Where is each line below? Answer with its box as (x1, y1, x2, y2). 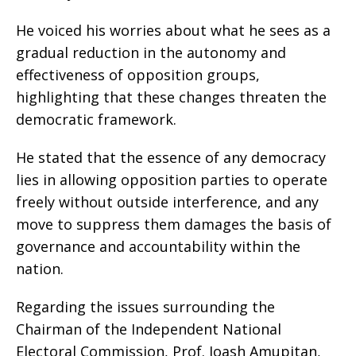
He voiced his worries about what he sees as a (16, 21, 331, 41)
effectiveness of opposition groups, (16, 65, 260, 85)
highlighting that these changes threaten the (16, 87, 327, 107)
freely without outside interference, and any (16, 192, 319, 212)
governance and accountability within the (16, 237, 300, 257)
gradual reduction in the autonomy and (16, 43, 286, 63)
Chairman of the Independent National (16, 319, 281, 339)
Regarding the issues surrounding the (16, 297, 275, 317)
